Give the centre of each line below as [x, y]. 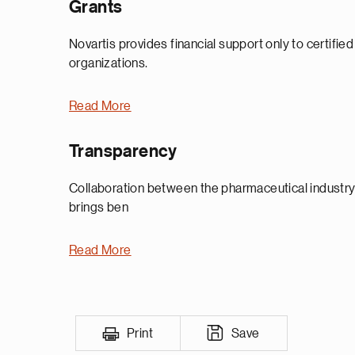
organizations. [109, 63]
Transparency [123, 151]
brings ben [99, 208]
